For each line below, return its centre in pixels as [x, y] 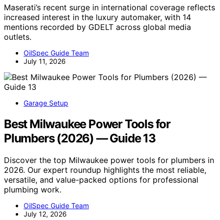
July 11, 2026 [45, 61]
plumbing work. [33, 190]
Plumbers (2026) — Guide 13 [80, 138]
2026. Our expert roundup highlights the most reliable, [105, 170]
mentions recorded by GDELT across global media [97, 27]
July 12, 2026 [45, 214]
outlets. [18, 37]
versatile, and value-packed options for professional [101, 180]
